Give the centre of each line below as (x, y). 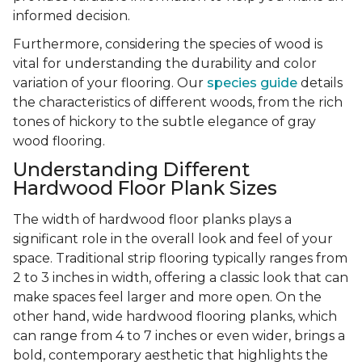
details (320, 83)
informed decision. (72, 16)
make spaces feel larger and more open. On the (167, 297)
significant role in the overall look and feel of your (173, 239)
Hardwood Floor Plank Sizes (145, 188)
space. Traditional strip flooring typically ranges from (180, 259)
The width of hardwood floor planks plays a (152, 220)
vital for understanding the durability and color (165, 64)
